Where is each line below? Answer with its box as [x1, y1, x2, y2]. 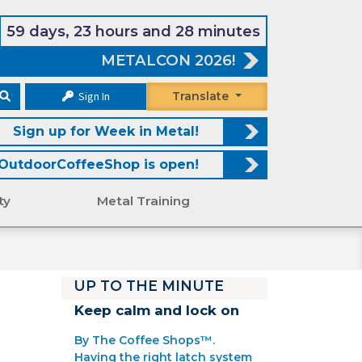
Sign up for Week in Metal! [13, 124, 199, 140]
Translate [172, 89, 229, 104]
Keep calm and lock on [74, 302, 239, 319]
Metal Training [96, 193, 190, 209]
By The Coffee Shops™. [74, 333, 215, 348]
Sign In [75, 89, 110, 104]
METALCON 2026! [101, 51, 235, 69]
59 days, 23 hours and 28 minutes [6, 22, 260, 40]
